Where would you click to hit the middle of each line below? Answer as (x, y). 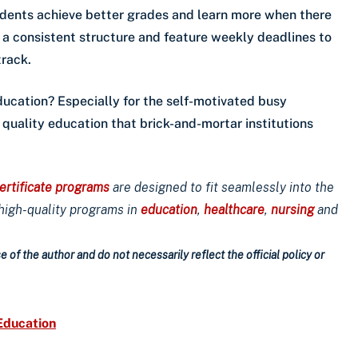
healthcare (234, 209)
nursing (292, 209)
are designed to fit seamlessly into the (222, 187)
